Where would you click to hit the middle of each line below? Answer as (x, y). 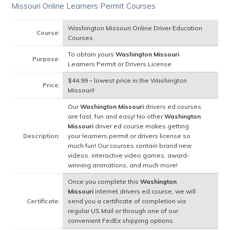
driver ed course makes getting (141, 126)
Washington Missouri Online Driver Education (135, 28)
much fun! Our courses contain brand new (130, 146)
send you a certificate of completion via (127, 201)
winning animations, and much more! (123, 165)
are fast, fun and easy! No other (116, 117)
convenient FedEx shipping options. (121, 221)
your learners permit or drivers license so (129, 136)
